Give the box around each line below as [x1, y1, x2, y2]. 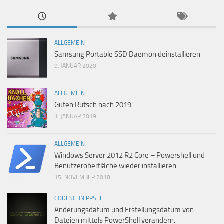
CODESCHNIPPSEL [54, 195, 103, 202]
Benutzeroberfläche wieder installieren [54, 161, 176, 171]
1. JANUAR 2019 [54, 113, 96, 120]
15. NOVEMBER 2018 [54, 174, 110, 181]
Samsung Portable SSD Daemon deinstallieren [54, 50, 200, 59]
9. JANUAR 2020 [54, 62, 96, 70]
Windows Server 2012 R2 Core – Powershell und [54, 151, 205, 160]
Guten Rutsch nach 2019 [54, 100, 131, 110]
